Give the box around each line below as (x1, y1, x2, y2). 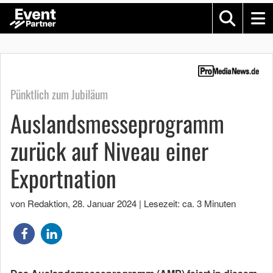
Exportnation (10, 161, 116, 196)
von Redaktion (10, 197, 68, 210)
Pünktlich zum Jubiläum (10, 85, 108, 104)
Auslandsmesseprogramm (10, 106, 224, 141)
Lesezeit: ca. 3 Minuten (144, 197, 236, 210)
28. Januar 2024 (73, 197, 136, 210)
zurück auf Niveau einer (10, 133, 208, 168)
